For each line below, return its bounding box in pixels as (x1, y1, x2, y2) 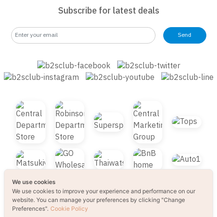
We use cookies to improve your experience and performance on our (12, 187, 195, 195)
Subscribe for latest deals (58, 20, 159, 35)
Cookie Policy (50, 205, 88, 212)
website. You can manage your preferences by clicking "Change (12, 196, 185, 203)
